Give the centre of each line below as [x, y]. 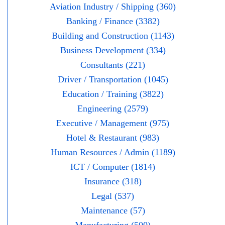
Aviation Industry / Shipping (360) [113, 6]
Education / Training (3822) [113, 94]
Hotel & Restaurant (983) [113, 137]
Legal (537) [113, 196]
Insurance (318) [113, 181]
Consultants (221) [113, 65]
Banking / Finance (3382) [113, 21]
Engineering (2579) [113, 108]
